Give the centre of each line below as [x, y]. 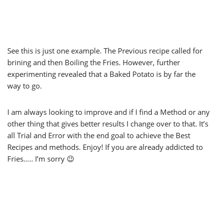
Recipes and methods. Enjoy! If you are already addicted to [105, 147]
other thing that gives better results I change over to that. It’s [108, 124]
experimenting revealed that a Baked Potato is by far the [101, 74]
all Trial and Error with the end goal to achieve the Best [99, 136]
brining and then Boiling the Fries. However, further [94, 63]
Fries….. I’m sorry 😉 [41, 159]
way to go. [25, 86]
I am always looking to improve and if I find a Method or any [109, 112]
